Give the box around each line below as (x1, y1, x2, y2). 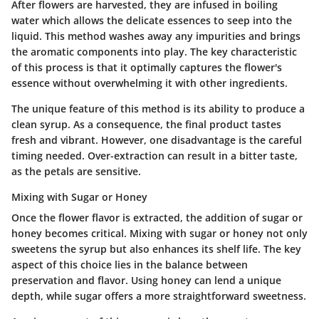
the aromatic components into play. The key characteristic (11, 45, 297, 59)
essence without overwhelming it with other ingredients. (11, 76, 288, 90)
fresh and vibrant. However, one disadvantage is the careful (11, 133, 302, 147)
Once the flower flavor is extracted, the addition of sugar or (11, 211, 303, 225)
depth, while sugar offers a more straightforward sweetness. (11, 289, 306, 303)
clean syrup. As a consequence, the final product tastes (11, 117, 281, 132)
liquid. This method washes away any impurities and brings (11, 29, 300, 43)
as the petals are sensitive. (11, 164, 141, 179)
